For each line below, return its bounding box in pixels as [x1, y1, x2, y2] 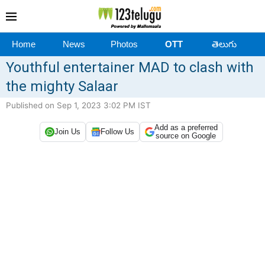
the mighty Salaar [6, 77, 118, 95]
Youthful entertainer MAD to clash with [6, 59, 254, 76]
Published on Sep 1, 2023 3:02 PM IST [6, 100, 151, 110]
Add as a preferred [154, 122, 218, 132]
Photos [110, 38, 138, 49]
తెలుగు [211, 38, 237, 49]
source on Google [156, 131, 216, 140]
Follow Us [100, 127, 134, 137]
